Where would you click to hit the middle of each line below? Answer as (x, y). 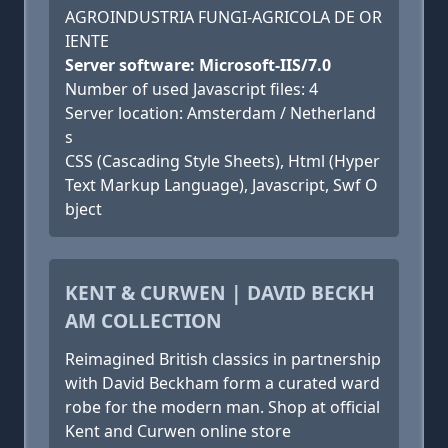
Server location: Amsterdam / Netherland (220, 113)
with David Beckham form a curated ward (222, 383)
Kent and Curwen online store (178, 431)
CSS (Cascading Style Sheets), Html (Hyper (222, 161)
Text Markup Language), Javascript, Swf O (221, 185)
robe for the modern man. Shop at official (222, 407)
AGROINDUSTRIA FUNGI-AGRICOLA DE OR (223, 17)
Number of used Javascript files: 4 (191, 89)
